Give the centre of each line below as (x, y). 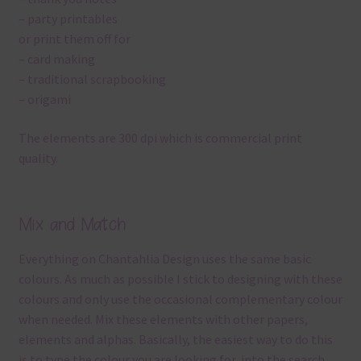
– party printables (68, 19)
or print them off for (74, 39)
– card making (56, 59)
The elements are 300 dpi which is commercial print (160, 138)
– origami (44, 100)
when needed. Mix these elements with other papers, (163, 320)
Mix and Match (72, 224)
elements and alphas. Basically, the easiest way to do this (175, 340)
